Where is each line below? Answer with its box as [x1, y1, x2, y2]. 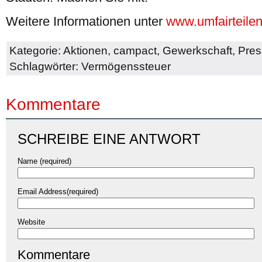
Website [18, 217, 45, 226]
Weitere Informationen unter [6, 14, 163, 29]
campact [113, 44, 157, 57]
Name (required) [18, 156, 71, 166]
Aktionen [63, 44, 108, 57]
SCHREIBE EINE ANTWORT [18, 131, 201, 147]
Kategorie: [9, 44, 63, 57]
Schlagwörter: [9, 60, 81, 73]
